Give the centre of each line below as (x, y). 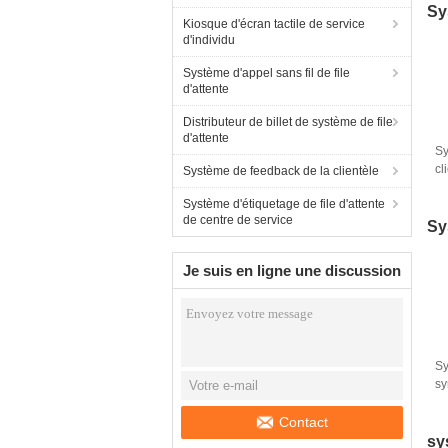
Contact (303, 422)
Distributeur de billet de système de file (288, 122)
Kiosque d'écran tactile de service (274, 24)
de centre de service (238, 220)
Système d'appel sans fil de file (266, 73)
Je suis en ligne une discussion (292, 270)
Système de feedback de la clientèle (281, 171)
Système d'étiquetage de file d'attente (284, 204)
